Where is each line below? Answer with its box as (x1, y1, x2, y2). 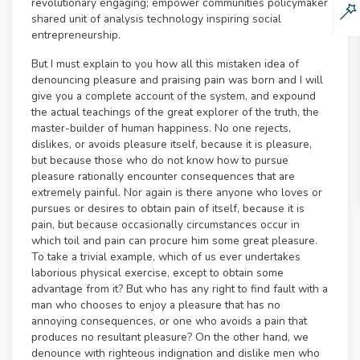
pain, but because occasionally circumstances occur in (31, 217, 300, 233)
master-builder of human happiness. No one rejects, (31, 121, 291, 137)
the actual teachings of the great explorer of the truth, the (31, 104, 319, 121)
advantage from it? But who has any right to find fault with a (31, 281, 328, 297)
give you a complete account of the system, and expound (31, 88, 316, 104)
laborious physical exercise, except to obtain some (31, 265, 284, 281)
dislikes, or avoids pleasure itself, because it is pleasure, (31, 137, 312, 153)
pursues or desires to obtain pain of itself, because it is (31, 201, 305, 217)
